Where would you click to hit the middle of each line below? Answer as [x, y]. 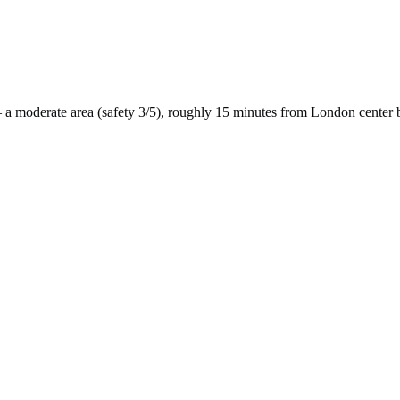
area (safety [103, 112]
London [333, 112]
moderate [41, 112]
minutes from [270, 112]
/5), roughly [179, 112]
